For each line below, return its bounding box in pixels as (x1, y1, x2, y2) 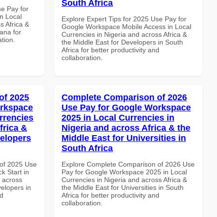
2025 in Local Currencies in (62, 112, 174, 123)
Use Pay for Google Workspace (62, 102, 191, 112)
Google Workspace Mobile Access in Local (62, 22, 191, 31)
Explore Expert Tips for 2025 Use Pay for (62, 15, 186, 23)
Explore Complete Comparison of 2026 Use (62, 160, 195, 168)
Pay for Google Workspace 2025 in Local (62, 168, 187, 176)
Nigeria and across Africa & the (62, 123, 190, 133)
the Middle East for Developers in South (62, 38, 183, 46)
